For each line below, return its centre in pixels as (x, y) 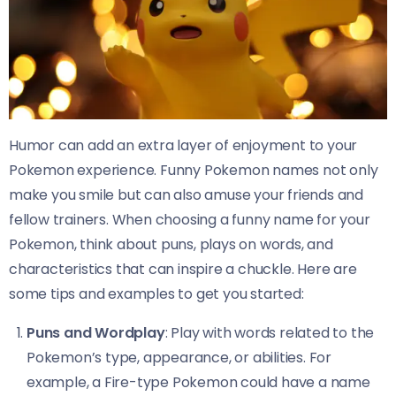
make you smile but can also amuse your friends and (186, 195)
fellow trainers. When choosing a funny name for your (190, 220)
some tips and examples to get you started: (156, 294)
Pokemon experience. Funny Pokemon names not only (194, 170)
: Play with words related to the (270, 333)
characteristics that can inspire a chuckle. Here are (183, 269)
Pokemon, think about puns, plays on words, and (171, 244)
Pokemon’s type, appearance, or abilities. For (179, 358)
